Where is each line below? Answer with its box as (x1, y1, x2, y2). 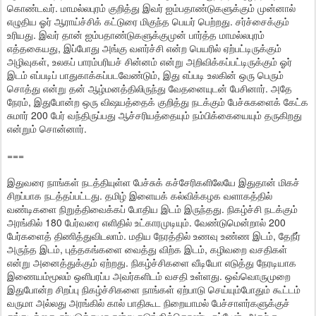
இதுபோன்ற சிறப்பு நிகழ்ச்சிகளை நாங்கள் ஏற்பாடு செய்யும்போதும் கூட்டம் (7, 282, 300, 296)
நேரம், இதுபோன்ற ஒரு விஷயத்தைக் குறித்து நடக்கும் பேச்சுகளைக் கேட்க (7, 95, 308, 109)
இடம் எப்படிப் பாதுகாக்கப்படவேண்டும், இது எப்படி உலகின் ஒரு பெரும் (7, 68, 284, 82)
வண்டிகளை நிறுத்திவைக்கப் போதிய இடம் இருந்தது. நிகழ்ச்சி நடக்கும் (7, 202, 298, 216)
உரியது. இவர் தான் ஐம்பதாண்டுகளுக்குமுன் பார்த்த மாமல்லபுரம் (7, 28, 265, 42)
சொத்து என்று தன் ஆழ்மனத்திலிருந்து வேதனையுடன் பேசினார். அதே (7, 81, 292, 95)
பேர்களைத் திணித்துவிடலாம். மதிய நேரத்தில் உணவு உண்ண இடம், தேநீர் (7, 229, 300, 243)
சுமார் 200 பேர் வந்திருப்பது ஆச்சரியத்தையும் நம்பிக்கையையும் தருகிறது (7, 108, 302, 122)
